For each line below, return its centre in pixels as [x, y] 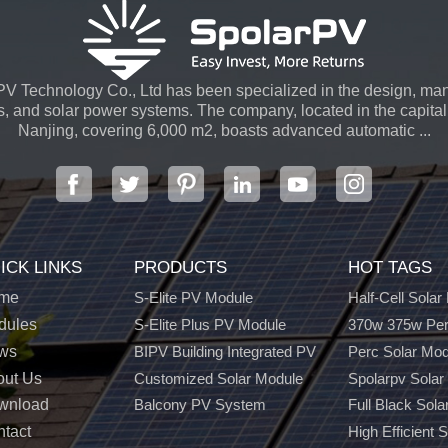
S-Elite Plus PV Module [209, 324]
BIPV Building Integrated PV [224, 351]
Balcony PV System [199, 405]
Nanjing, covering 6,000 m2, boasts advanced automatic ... [224, 131]
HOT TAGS [390, 267]
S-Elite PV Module [193, 298]
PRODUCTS [180, 267]
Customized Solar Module [218, 378]
